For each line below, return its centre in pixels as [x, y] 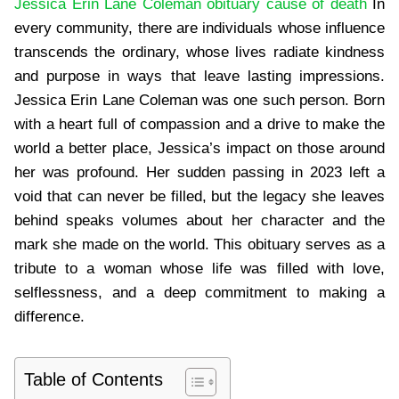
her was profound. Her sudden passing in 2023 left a [199, 172]
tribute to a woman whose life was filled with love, [199, 268]
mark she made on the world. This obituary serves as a [199, 244]
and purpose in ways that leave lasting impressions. [199, 76]
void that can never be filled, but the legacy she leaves [199, 196]
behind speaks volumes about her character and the [199, 220]
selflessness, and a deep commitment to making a [199, 292]
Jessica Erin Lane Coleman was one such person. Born [199, 100]
